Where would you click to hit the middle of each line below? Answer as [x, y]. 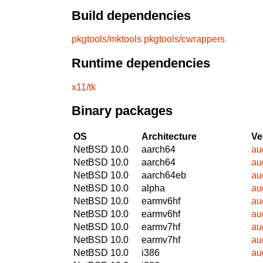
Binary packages [122, 111]
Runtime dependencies [141, 63]
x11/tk [84, 87]
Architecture [169, 136]
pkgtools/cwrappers [184, 39]
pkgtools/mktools [107, 39]
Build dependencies [131, 15]
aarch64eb [164, 175]
